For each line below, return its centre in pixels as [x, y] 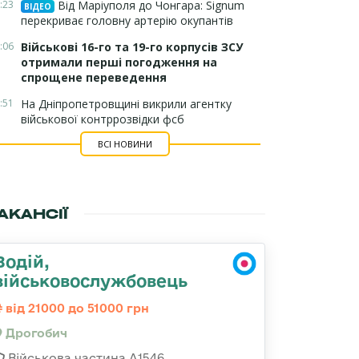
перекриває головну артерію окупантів [127, 20]
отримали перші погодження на [119, 62]
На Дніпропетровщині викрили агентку [126, 104]
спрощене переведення [95, 77]
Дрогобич [35, 333]
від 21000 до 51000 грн [76, 308]
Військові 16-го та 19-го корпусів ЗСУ [132, 47]
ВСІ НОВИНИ [125, 144]
